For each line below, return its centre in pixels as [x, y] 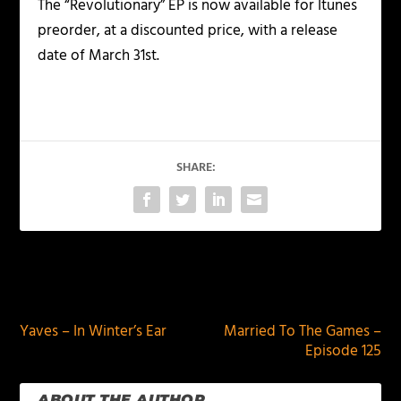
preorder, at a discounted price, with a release [188, 31]
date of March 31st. [99, 56]
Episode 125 [343, 352]
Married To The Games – [302, 332]
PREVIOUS [76, 288]
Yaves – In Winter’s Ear [94, 332]
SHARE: [196, 168]
